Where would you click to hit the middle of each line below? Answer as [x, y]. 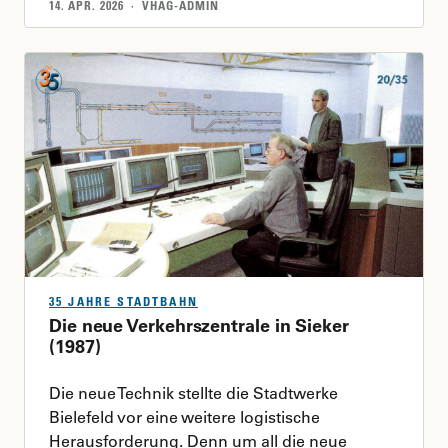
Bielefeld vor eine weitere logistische [184, 417]
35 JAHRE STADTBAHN [123, 301]
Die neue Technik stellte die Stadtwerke [193, 393]
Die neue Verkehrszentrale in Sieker [199, 325]
